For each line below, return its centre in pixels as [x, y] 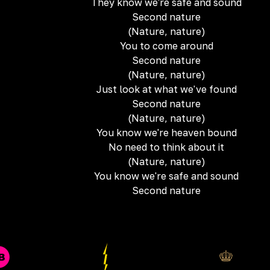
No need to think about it [166, 147]
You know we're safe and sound [166, 176]
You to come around [166, 46]
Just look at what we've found [166, 89]
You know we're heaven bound [166, 133]
